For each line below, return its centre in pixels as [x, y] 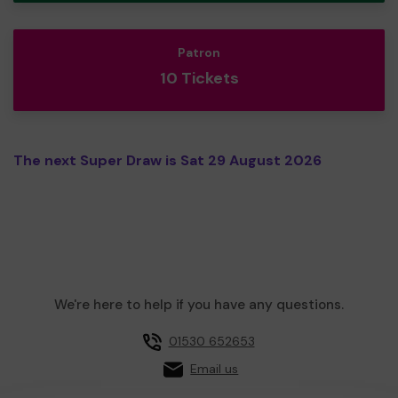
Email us [215, 369]
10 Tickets [199, 78]
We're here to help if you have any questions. [199, 304]
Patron [199, 52]
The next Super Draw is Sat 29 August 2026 [167, 160]
